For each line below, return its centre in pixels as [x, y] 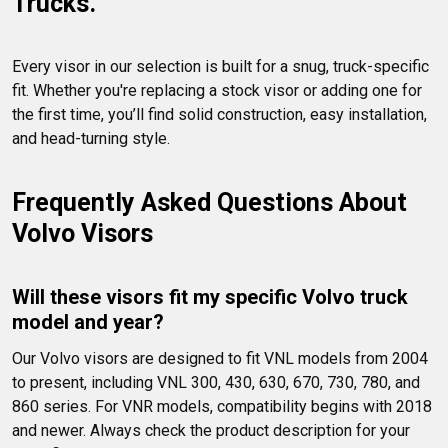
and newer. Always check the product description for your [213, 431]
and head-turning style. [91, 139]
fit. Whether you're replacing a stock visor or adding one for [219, 91]
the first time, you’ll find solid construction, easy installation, [221, 115]
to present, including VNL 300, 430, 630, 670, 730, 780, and [218, 383]
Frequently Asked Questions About [212, 203]
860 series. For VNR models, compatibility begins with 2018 [224, 407]
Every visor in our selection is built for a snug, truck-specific [222, 67]
